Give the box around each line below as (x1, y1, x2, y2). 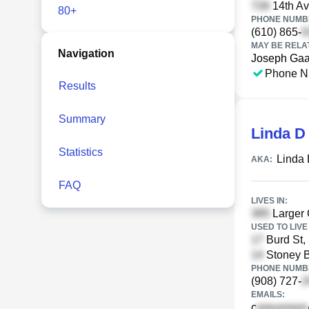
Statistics (59, 146, 103, 158)
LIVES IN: (251, 196, 288, 206)
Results (59, 80, 96, 92)
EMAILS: (251, 290, 285, 299)
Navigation (58, 48, 114, 59)
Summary (59, 113, 106, 125)
